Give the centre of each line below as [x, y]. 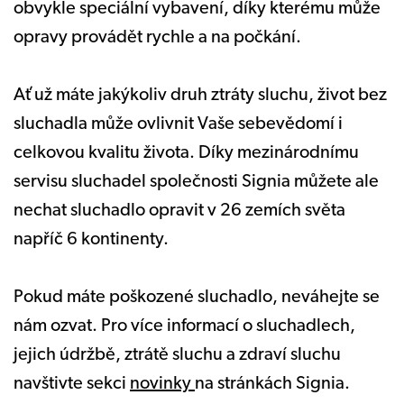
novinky [162, 384]
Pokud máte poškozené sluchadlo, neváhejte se [197, 297]
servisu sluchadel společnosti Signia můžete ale [196, 182]
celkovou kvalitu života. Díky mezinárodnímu [186, 153]
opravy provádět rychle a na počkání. [159, 37]
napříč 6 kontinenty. [93, 239]
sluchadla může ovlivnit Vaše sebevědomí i [178, 124]
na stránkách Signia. [272, 384]
